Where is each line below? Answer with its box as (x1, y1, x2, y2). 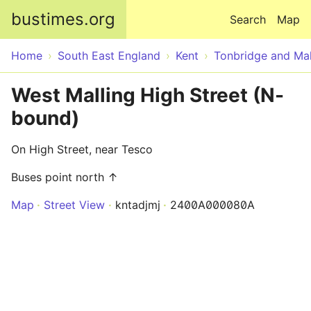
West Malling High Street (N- (11, 83, 284, 107)
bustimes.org (11, 9, 115, 29)
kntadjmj (115, 198, 160, 212)
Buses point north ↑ (11, 170, 118, 184)
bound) (11, 106, 79, 130)
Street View (44, 198, 105, 212)
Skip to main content (101, 1, 210, 15)
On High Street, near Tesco (11, 142, 153, 156)
